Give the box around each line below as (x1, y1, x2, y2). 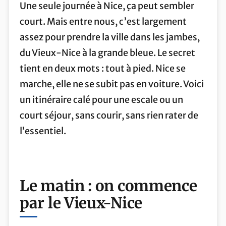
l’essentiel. (20, 125, 66, 137)
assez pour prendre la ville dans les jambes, (20, 31, 200, 43)
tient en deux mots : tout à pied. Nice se (20, 62, 186, 74)
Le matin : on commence (20, 176, 197, 195)
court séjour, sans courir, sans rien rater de (20, 109, 198, 121)
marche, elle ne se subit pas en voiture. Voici (20, 78, 204, 90)
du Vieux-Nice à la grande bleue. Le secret (20, 46, 195, 59)
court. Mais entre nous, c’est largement (20, 15, 187, 27)
